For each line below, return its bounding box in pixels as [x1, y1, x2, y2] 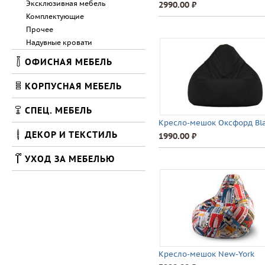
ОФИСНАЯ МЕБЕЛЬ [25, 56, 112, 67]
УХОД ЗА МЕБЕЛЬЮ [25, 153, 115, 164]
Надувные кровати [26, 38, 92, 47]
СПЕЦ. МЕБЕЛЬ [25, 104, 92, 116]
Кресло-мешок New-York [159, 249, 254, 259]
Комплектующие [26, 12, 84, 21]
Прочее [26, 25, 53, 34]
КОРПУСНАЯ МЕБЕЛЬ [25, 80, 122, 92]
